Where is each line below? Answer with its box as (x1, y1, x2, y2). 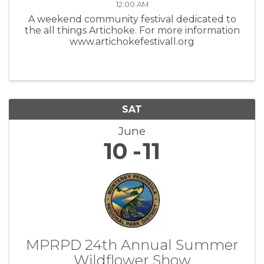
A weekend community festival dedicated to (28, 13, 236, 25)
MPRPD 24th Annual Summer (25, 236, 239, 253)
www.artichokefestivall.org (70, 35, 194, 47)
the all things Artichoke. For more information (24, 24, 240, 36)
